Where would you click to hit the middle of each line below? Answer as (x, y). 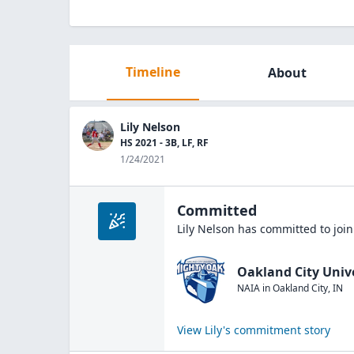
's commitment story (277, 330)
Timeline (153, 72)
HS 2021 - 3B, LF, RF (164, 143)
